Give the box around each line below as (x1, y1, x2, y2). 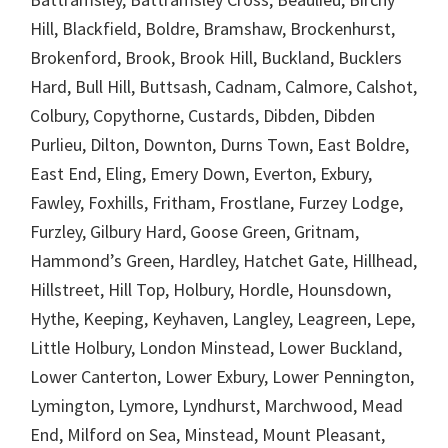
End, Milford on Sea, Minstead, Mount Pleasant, (30, 422, 385, 446)
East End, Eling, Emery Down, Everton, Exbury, (30, 161, 372, 185)
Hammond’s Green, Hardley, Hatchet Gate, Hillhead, (30, 248, 417, 272)
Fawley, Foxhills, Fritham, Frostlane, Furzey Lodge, (30, 190, 403, 214)
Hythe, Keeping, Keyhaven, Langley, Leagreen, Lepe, (30, 306, 415, 330)
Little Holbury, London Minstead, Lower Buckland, (30, 335, 402, 359)
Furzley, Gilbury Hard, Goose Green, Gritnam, (30, 219, 359, 243)
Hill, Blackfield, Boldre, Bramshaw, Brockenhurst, (30, 16, 395, 40)
